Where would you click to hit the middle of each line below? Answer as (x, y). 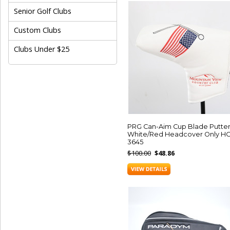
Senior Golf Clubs (43, 11)
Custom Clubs (37, 30)
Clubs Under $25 (42, 49)
